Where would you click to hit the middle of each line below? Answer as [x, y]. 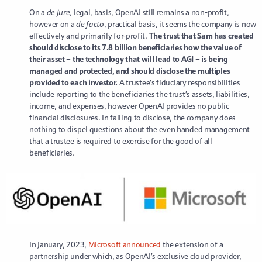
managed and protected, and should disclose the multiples [130, 71]
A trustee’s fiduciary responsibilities [180, 83]
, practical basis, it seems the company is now [180, 24]
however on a [53, 24]
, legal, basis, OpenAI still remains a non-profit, [149, 13]
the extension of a [192, 244]
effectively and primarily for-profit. [89, 36]
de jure [58, 13]
